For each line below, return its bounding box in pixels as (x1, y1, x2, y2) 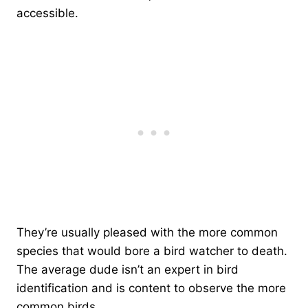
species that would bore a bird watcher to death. (16, 243, 287, 258)
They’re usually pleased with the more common (16, 225, 278, 239)
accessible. (16, 5, 82, 20)
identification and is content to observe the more (16, 280, 286, 295)
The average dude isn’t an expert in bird (16, 262, 239, 276)
